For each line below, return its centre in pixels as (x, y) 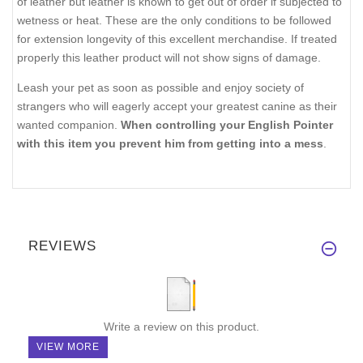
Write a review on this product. (181, 326)
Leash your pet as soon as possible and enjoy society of (160, 87)
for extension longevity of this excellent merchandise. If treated (177, 39)
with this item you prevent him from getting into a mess (170, 143)
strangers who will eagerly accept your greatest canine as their (177, 106)
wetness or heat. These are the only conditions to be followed (174, 21)
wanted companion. (69, 124)
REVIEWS (62, 246)
